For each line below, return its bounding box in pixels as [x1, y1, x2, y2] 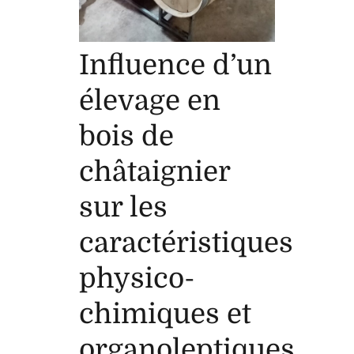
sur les [79, 190, 168, 223]
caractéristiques [79, 226, 293, 258]
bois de [79, 119, 174, 152]
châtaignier [79, 155, 230, 187]
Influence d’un [79, 48, 272, 81]
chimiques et [79, 297, 251, 330]
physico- [79, 262, 195, 294]
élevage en [79, 84, 220, 116]
